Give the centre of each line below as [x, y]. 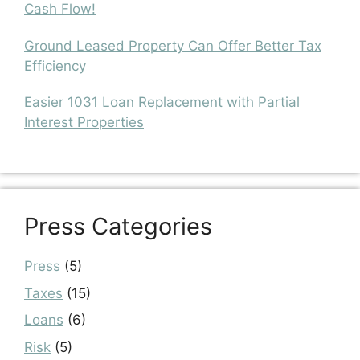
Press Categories [118, 227]
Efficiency [55, 65]
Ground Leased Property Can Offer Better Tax [173, 45]
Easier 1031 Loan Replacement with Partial [162, 102]
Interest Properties [84, 122]
